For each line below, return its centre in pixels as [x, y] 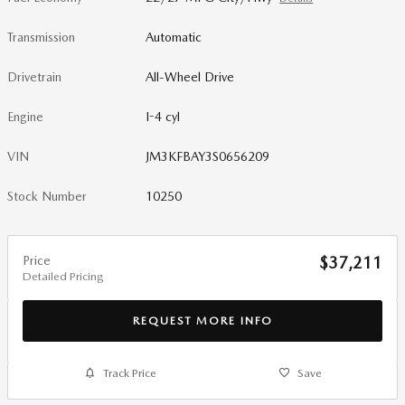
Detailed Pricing [63, 276]
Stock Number [47, 196]
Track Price [129, 373]
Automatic [174, 37]
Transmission [41, 37]
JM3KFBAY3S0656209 [208, 156]
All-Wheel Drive [190, 77]
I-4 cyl [163, 117]
